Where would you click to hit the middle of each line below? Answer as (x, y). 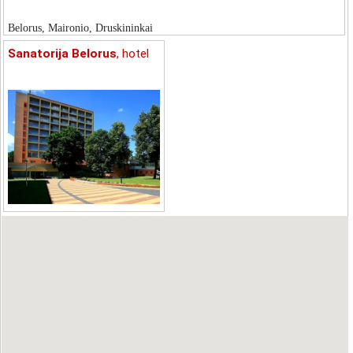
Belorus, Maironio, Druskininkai (80, 28)
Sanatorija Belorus (62, 54)
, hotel (133, 54)
